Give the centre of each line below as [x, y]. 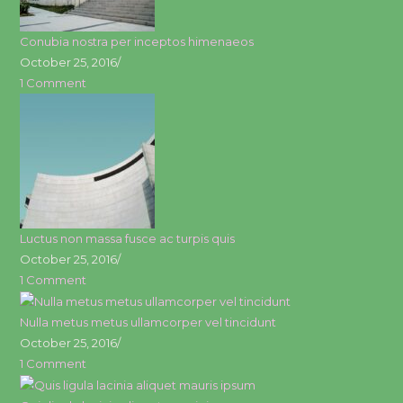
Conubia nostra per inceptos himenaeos [137, 41]
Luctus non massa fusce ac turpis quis [128, 238]
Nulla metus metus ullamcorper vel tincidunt [148, 322]
